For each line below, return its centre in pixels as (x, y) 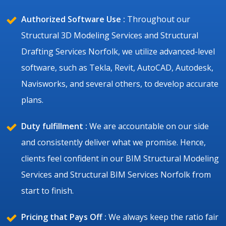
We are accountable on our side (148, 126)
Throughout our (158, 19)
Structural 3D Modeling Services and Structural (110, 35)
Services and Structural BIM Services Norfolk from (116, 174)
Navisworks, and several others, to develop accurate (120, 83)
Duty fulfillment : (54, 126)
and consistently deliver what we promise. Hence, (114, 142)
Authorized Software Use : (73, 19)
